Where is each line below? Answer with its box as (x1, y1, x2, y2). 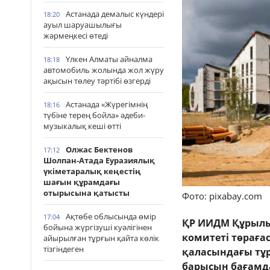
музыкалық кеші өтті (43, 121, 121, 131)
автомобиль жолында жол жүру (43, 64, 164, 75)
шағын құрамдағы (43, 177, 120, 187)
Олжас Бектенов (66, 144, 133, 155)
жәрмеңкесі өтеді (43, 30, 108, 41)
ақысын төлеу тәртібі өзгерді (43, 75, 151, 86)
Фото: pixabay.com (182, 189, 262, 202)
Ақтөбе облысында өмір (66, 211, 156, 222)
